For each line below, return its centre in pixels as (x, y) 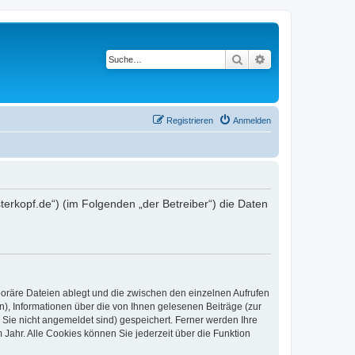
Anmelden (252, 120)
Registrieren (190, 120)
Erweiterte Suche (307, 59)
